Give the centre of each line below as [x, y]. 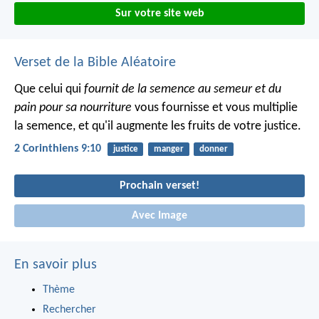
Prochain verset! [159, 186]
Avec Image [159, 215]
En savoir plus [56, 265]
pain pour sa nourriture [73, 108]
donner [213, 149]
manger [168, 149]
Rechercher [69, 309]
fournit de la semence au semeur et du [183, 89]
